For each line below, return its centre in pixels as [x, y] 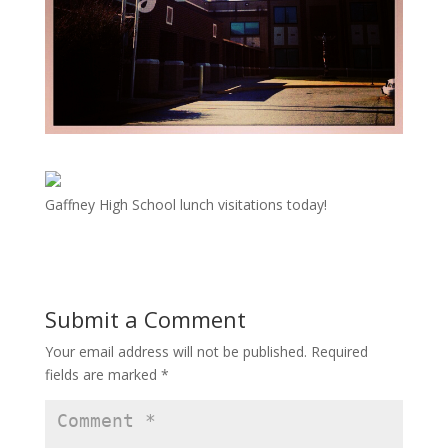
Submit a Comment [145, 319]
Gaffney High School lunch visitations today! [185, 205]
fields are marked [102, 375]
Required [339, 352]
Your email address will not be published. [175, 352]
